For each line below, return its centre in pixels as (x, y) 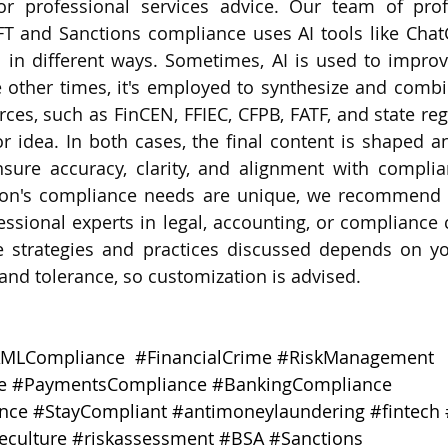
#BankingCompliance (302, 384)
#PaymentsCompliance (109, 384)
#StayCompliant (100, 411)
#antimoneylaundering (268, 411)
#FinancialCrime (203, 357)
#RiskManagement (355, 357)
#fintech (405, 411)
